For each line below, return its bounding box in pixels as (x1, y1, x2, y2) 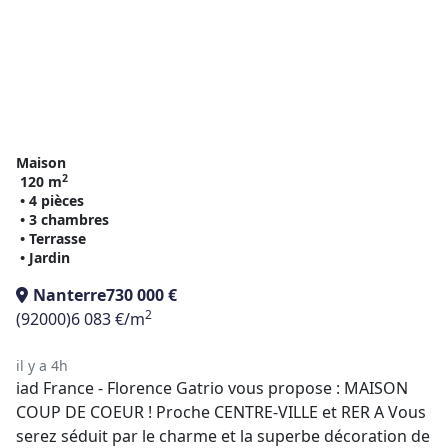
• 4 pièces (20, 191, 84, 210)
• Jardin (20, 248, 70, 267)
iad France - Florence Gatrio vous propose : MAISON (16, 377, 408, 399)
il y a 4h (16, 356, 68, 375)
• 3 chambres (20, 210, 109, 229)
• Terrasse (20, 229, 86, 248)
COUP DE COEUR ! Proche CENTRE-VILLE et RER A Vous (16, 401, 426, 423)
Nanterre (33, 284, 106, 306)
